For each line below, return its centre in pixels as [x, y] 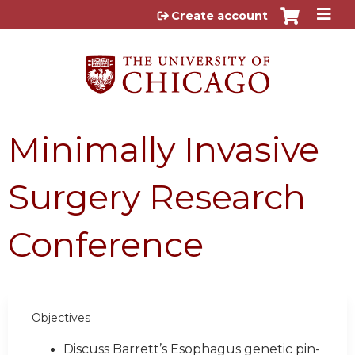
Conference [106, 244]
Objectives [61, 317]
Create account [219, 16]
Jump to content [177, 12]
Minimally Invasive [164, 149]
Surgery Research [157, 197]
